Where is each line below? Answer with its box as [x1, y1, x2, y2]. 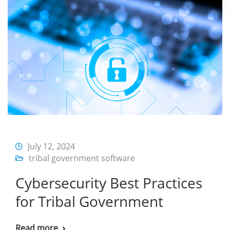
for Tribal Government [15, 191, 163, 211]
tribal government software [29, 152, 135, 164]
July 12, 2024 [28, 140, 75, 152]
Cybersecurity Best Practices [15, 172, 202, 193]
